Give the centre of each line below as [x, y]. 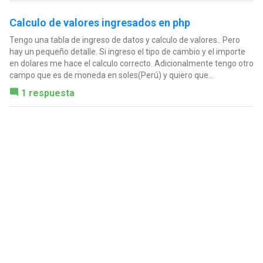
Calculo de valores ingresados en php [100, 23]
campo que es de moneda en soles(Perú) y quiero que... [111, 75]
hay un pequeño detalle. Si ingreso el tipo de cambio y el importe [127, 52]
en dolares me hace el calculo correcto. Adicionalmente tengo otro [131, 64]
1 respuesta [48, 93]
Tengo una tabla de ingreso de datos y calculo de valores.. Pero [124, 40]
